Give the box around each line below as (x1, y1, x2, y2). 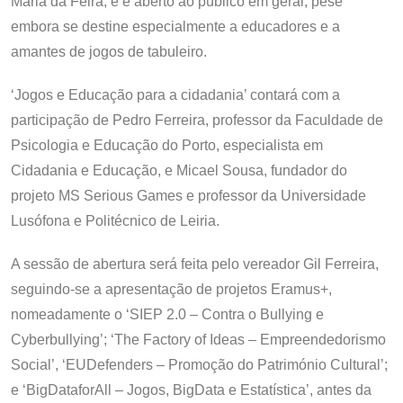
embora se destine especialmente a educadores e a (11, 19, 340, 35)
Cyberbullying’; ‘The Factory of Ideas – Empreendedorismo (11, 332, 386, 348)
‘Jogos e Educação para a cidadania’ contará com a (11, 87, 340, 103)
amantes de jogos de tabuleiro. (11, 44, 207, 60)
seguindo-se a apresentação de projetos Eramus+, (11, 282, 332, 298)
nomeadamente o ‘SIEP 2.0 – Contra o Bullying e (11, 307, 324, 323)
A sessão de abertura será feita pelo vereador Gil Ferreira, (11, 256, 379, 273)
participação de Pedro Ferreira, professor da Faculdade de (11, 112, 383, 129)
